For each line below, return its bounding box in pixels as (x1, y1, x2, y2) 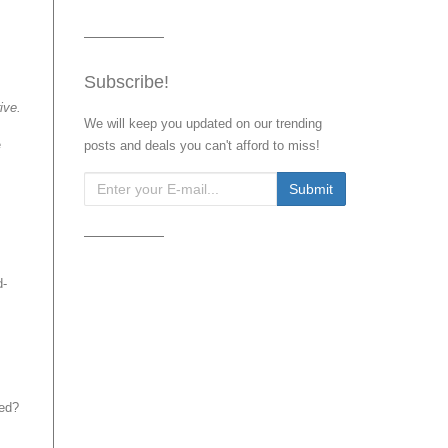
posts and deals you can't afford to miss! (83, 138, 320, 153)
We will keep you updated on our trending (83, 116, 322, 131)
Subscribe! (83, 72, 169, 92)
